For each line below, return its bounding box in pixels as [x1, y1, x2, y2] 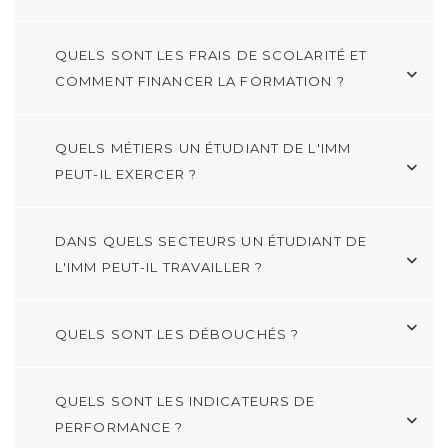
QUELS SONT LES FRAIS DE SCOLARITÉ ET [55, 46, 368, 63]
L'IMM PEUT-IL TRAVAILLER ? [55, 258, 264, 275]
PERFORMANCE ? [55, 418, 184, 435]
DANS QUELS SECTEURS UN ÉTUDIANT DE [55, 232, 368, 249]
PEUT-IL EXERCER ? [55, 165, 198, 182]
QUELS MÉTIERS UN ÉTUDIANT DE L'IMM [55, 139, 352, 156]
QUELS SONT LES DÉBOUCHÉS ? [55, 325, 300, 342]
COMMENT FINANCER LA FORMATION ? [55, 72, 345, 89]
